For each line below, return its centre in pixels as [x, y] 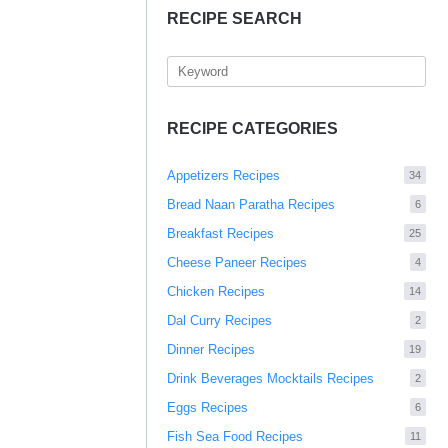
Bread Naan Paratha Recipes [251, 204]
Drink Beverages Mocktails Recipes [270, 378]
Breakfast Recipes [220, 233]
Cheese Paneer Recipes [237, 262]
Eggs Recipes [207, 407]
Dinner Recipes [211, 349]
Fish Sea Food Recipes [235, 436]
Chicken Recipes [216, 291]
